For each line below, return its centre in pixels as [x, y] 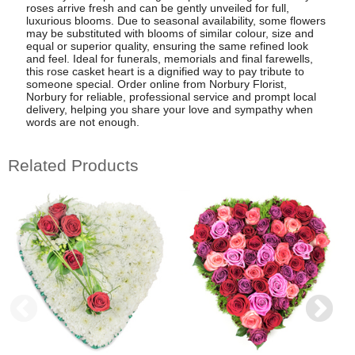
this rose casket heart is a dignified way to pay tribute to [165, 72]
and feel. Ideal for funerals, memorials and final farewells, [169, 59]
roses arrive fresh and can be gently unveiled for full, [157, 8]
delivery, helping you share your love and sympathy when [169, 110]
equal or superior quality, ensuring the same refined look [167, 46]
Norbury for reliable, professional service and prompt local [171, 97]
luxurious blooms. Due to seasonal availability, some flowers [176, 21]
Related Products [73, 165]
